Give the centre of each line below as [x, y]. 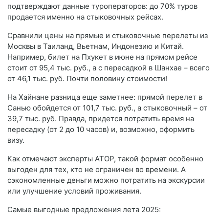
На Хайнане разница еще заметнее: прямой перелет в [105, 97]
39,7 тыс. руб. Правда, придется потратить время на [101, 119]
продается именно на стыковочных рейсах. [85, 17]
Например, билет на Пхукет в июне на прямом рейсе [102, 57]
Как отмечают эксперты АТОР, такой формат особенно [105, 159]
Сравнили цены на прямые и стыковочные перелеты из [108, 36]
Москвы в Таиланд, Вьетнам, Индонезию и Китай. [96, 46]
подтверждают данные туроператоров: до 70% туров [102, 6]
